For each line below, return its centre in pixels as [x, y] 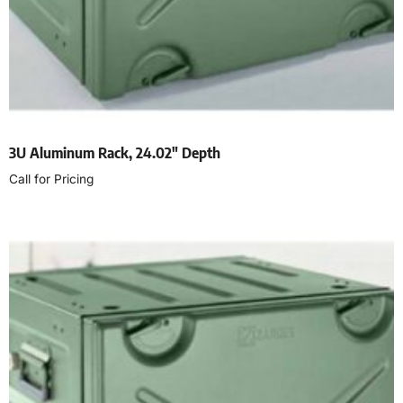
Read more [48, 219]
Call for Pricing [51, 179]
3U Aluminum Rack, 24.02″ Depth [115, 152]
